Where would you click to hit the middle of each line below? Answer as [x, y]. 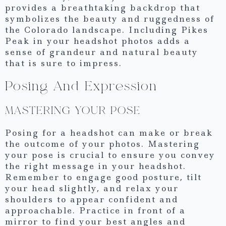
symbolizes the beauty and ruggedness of [110, 19]
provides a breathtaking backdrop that [103, 8]
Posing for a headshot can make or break [109, 132]
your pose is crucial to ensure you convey [110, 155]
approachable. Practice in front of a [95, 210]
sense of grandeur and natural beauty [102, 52]
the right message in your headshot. [96, 166]
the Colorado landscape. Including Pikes [107, 30]
